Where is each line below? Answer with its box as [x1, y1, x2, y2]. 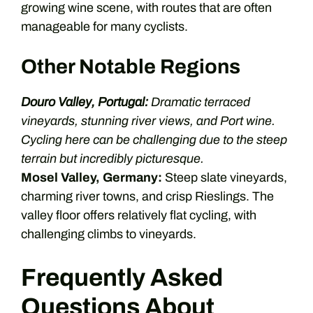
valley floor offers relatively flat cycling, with [21, 208, 256, 222]
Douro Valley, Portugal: [21, 95, 148, 109]
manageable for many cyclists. [21, 20, 188, 34]
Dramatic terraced [148, 95, 250, 109]
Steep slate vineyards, [162, 170, 287, 184]
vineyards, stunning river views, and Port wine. [21, 114, 275, 128]
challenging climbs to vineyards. [21, 227, 196, 241]
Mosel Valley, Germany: [21, 170, 162, 184]
